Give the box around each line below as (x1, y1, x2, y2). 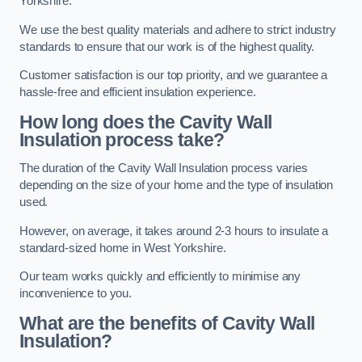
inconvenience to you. (19, 287, 132, 301)
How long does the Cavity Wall (19, 111, 272, 133)
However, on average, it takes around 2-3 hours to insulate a (19, 224, 329, 238)
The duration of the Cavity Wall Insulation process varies (19, 162, 308, 175)
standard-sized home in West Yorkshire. (19, 241, 226, 255)
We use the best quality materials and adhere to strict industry (19, 23, 336, 36)
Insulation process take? (19, 128, 225, 150)
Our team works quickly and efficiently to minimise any (19, 270, 301, 284)
